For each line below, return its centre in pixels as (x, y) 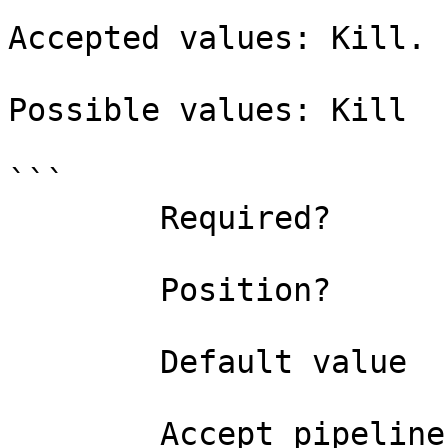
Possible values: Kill (207, 110)
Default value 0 (84, 362)
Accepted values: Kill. (217, 38)
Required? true (84, 218)
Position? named (84, 290)
